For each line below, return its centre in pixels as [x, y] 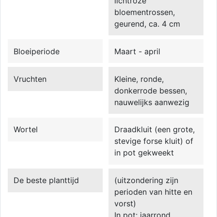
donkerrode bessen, [151, 90]
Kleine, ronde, [139, 79]
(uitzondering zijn [147, 180]
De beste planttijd [46, 180]
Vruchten [30, 79]
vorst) [125, 203]
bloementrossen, [145, 12]
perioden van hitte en [154, 192]
